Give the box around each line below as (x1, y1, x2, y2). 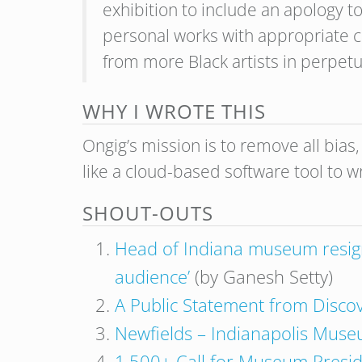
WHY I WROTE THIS (82, 98, 266, 124)
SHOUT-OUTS (82, 200, 213, 226)
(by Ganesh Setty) (190, 264, 333, 288)
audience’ (115, 264, 190, 288)
